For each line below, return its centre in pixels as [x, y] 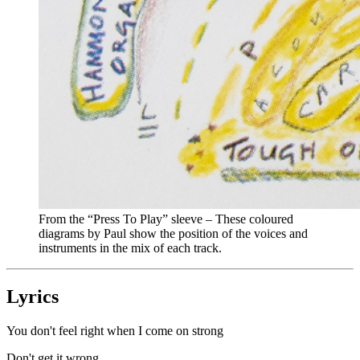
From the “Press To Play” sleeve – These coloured [166, 219]
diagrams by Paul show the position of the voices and [173, 234]
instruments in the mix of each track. [130, 248]
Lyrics [33, 297]
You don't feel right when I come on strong [115, 330]
